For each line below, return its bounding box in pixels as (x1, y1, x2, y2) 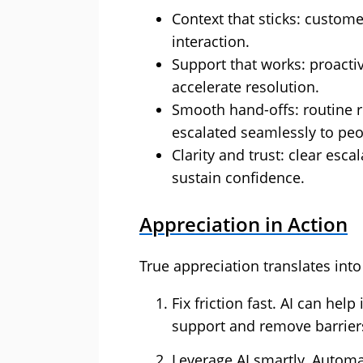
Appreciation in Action (139, 211, 348, 237)
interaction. (172, 32, 250, 51)
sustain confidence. (172, 168, 305, 187)
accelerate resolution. (172, 77, 319, 96)
